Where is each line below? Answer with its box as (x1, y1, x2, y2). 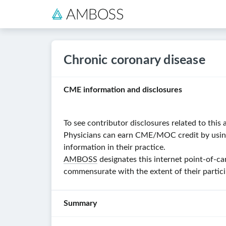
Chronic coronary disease (64, 54, 205, 67)
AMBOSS (64, 155, 97, 164)
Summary (64, 199, 97, 208)
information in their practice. (64, 143, 165, 152)
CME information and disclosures (64, 86, 182, 94)
